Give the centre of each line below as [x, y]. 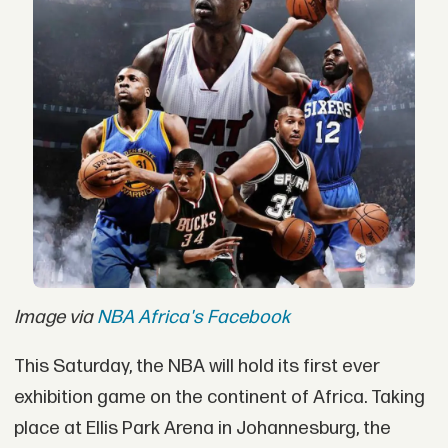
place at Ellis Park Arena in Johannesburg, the [202, 429]
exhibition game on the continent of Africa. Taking [219, 398]
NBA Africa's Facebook [193, 317]
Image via [55, 317]
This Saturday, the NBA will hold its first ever [196, 367]
